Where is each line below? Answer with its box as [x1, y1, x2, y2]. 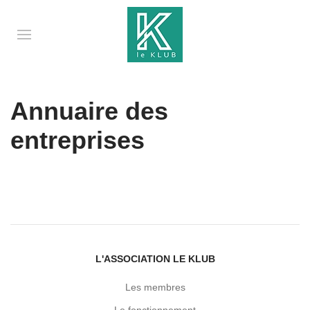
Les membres [125, 282, 185, 293]
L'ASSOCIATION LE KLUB [95, 253, 215, 265]
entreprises [10, 127, 145, 154]
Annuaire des [10, 98, 168, 125]
